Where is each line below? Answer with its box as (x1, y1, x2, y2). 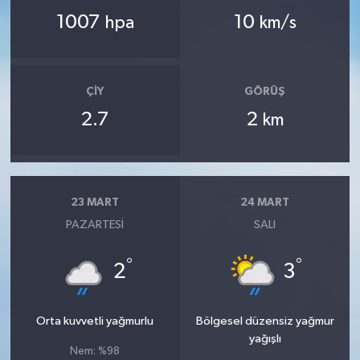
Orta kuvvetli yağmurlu (36, 314, 154, 327)
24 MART (240, 197, 290, 209)
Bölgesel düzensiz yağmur (195, 314, 334, 327)
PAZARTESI (66, 218, 125, 231)
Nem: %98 (70, 346, 121, 357)
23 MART (71, 197, 120, 209)
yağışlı (248, 332, 281, 345)
